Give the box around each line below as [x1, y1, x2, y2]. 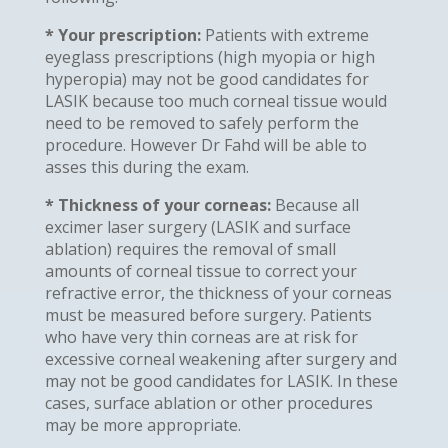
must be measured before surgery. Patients [44, 303, 372, 326]
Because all [270, 193, 359, 216]
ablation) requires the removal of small [44, 237, 336, 260]
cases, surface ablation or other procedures [44, 391, 373, 414]
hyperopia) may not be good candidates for [44, 67, 369, 90]
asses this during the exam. [44, 155, 249, 178]
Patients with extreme [200, 23, 369, 46]
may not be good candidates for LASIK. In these [44, 369, 398, 392]
